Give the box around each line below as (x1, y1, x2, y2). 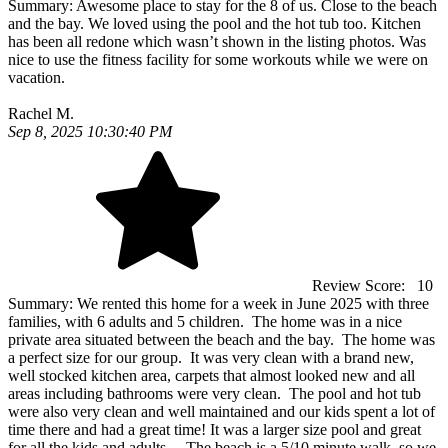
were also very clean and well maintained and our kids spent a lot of (8, 403, 435, 421)
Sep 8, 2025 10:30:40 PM (8, 123, 172, 141)
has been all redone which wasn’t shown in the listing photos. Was (8, 33, 426, 51)
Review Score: (308, 277, 413, 295)
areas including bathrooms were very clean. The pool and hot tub (8, 385, 421, 403)
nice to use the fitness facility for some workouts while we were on (8, 51, 428, 69)
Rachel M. (8, 105, 74, 123)
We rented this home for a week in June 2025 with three (77, 295, 429, 313)
